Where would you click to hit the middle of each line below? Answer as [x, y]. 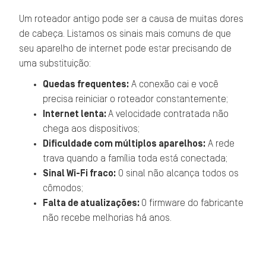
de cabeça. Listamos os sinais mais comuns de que [125, 34]
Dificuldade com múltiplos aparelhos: [124, 144]
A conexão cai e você [174, 84]
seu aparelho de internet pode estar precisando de [126, 49]
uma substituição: [55, 64]
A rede [220, 144]
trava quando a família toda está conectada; [135, 159]
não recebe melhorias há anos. [107, 218]
